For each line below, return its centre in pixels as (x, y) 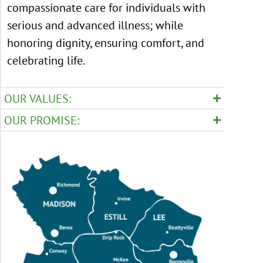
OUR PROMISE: (42, 120)
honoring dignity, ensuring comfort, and (106, 43)
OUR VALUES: (38, 99)
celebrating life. (47, 60)
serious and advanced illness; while (95, 25)
